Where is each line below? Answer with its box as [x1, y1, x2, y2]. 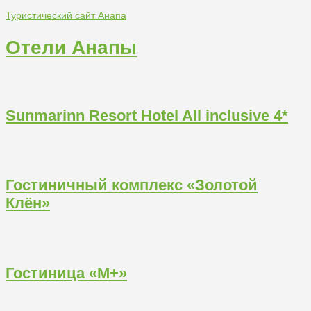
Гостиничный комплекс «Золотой [6, 176, 258, 194]
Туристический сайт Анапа [6, 10, 126, 21]
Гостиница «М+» [6, 264, 127, 282]
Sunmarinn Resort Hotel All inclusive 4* [6, 106, 288, 124]
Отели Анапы [6, 37, 137, 59]
